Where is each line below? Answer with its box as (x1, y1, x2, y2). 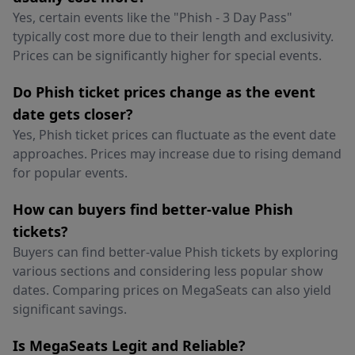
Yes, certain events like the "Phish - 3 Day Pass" (13, 9, 292, 26)
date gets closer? (13, 105, 133, 124)
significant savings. (13, 300, 127, 318)
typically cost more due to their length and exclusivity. (13, 28, 334, 45)
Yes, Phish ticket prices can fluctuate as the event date (13, 126, 336, 143)
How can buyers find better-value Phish (13, 200, 293, 219)
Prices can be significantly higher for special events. (13, 47, 322, 64)
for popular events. (13, 164, 128, 181)
